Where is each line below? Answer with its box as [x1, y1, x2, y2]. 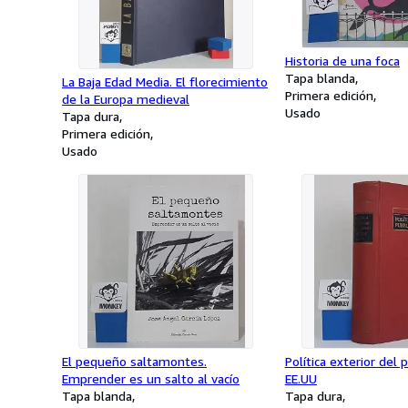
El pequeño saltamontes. [62, 353, 207, 369]
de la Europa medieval [62, 91, 189, 107]
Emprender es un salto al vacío [62, 371, 240, 386]
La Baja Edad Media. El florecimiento [62, 74, 268, 89]
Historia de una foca [284, 52, 400, 68]
